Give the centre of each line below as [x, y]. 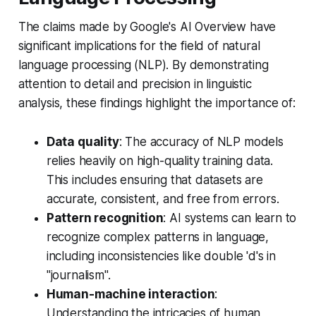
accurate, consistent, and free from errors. [163, 199]
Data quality [83, 141]
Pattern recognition [105, 218]
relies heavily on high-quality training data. [160, 160]
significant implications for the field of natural [139, 45]
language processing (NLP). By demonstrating [143, 65]
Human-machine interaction [130, 294]
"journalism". [78, 275]
